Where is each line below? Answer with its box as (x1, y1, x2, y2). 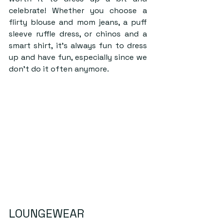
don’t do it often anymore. (9, 64, 109, 74)
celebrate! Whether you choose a (9, 5, 147, 16)
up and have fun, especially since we (9, 52, 147, 63)
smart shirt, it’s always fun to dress (9, 40, 147, 51)
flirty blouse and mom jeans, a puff (9, 17, 147, 28)
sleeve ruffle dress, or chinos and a (9, 29, 147, 39)
